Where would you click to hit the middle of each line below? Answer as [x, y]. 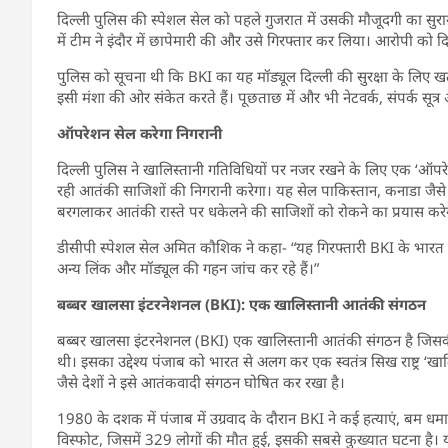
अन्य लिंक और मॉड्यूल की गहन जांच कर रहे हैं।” [188, 267]
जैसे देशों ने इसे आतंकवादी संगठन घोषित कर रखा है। [201, 381]
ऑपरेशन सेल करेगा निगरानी [139, 132]
